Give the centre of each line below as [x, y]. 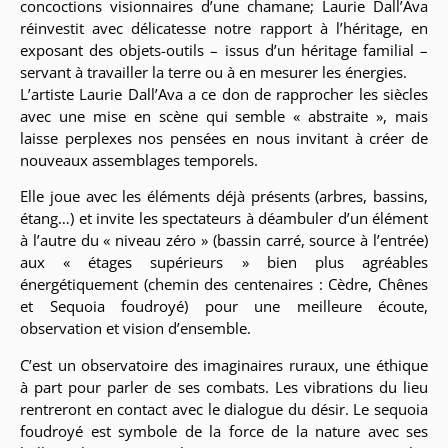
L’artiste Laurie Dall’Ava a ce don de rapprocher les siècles [224, 93]
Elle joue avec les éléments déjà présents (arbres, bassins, [224, 196]
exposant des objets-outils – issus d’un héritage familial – [224, 49]
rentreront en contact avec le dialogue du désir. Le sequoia [224, 408]
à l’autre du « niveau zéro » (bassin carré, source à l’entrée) [224, 240]
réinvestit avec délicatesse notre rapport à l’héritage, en [224, 27]
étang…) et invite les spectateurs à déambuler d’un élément [224, 218]
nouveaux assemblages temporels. [139, 159]
